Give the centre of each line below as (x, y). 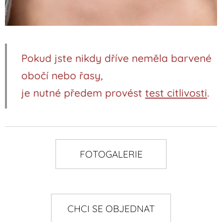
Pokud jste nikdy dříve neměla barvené (116, 58)
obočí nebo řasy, (62, 76)
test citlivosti (176, 93)
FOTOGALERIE (111, 154)
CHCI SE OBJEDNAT (111, 209)
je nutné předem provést (83, 93)
